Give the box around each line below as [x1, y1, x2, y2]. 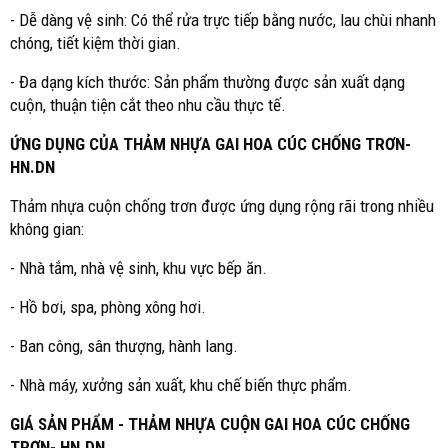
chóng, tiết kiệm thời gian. [10, 33, 181, 53]
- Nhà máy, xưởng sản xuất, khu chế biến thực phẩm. [10, 375, 352, 395]
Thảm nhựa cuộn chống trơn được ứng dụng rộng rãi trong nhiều [10, 196, 434, 216]
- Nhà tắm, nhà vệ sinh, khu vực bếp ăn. [10, 258, 267, 278]
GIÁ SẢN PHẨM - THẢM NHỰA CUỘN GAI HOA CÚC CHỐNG [10, 414, 410, 434]
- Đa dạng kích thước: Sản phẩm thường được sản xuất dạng [10, 72, 405, 92]
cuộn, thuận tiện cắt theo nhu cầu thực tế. [10, 95, 286, 115]
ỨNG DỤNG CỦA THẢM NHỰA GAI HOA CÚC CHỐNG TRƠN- [10, 134, 411, 154]
